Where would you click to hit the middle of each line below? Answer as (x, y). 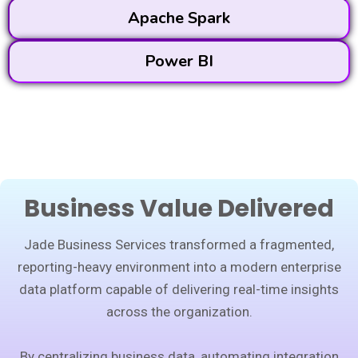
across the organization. (179, 312)
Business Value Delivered (179, 209)
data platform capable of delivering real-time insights (179, 289)
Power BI (179, 61)
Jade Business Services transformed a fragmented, (179, 245)
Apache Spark (179, 18)
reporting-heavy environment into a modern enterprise (179, 267)
